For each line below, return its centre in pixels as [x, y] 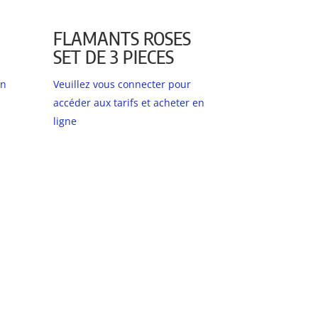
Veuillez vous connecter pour [122, 84]
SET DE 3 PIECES [114, 57]
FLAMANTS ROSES [122, 38]
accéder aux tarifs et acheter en [129, 103]
